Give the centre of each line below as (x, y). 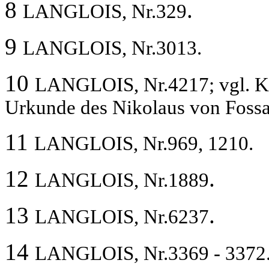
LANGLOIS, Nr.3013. (112, 48)
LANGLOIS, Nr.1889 (122, 180)
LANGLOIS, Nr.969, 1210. (144, 143)
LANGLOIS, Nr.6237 (122, 216)
